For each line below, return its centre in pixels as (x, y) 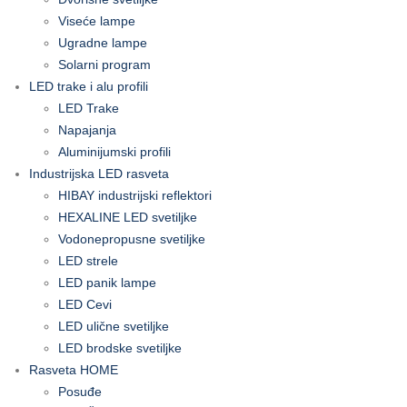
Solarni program (104, 65)
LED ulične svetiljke (114, 327)
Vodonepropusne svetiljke (132, 239)
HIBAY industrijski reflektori (135, 196)
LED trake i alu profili (89, 87)
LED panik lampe (107, 283)
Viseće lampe (97, 21)
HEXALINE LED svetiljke (128, 218)
